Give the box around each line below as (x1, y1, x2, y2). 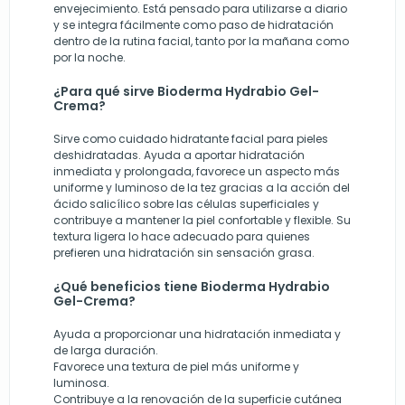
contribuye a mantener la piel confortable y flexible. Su (53, 212, 351, 229)
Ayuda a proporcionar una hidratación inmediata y (53, 326, 341, 343)
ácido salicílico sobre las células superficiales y (53, 196, 319, 212)
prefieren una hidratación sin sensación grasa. (53, 245, 315, 261)
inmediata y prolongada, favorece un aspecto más (53, 164, 340, 180)
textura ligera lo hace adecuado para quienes (53, 229, 310, 245)
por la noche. (53, 50, 126, 66)
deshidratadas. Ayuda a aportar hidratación (53, 147, 305, 164)
